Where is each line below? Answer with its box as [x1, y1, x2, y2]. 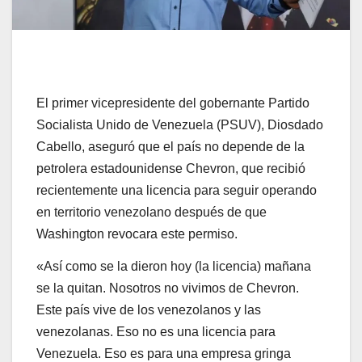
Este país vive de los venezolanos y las [36, 303, 261, 318]
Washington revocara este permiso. [36, 227, 238, 242]
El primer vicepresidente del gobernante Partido [36, 96, 309, 111]
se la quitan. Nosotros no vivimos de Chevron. [36, 281, 299, 296]
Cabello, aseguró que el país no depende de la [36, 140, 305, 154]
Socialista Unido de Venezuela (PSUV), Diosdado [36, 118, 323, 133]
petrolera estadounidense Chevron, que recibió [36, 162, 305, 176]
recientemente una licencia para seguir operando [36, 183, 317, 198]
